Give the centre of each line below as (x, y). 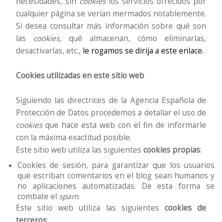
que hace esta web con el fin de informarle (124, 125)
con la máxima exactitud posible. (73, 138)
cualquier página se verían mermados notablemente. (111, 14)
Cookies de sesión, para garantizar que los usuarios (116, 165)
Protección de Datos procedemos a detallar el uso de (111, 113)
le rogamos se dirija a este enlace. (143, 51)
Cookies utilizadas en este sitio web (80, 76)
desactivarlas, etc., (49, 51)
